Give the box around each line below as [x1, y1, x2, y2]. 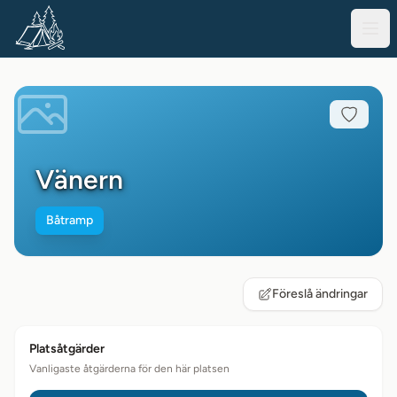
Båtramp [46, 213, 93, 228]
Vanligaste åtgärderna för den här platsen [29, 362, 230, 375]
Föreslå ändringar [272, 286, 368, 301]
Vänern [35, 163, 123, 196]
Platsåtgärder [29, 341, 105, 356]
